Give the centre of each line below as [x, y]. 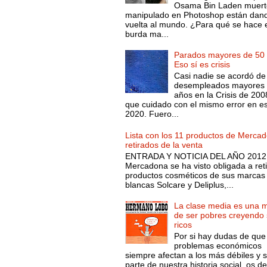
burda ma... [147, 34]
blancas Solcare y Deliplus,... [179, 184]
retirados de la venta [164, 145]
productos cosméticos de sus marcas [195, 175]
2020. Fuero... [152, 114]
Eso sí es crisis [202, 65]
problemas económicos [218, 246]
